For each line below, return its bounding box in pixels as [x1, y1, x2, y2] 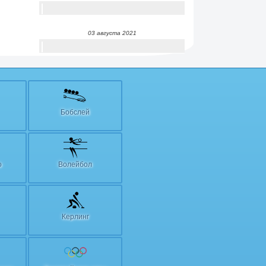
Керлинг [61, 213, 89, 221]
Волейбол [58, 160, 92, 169]
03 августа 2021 [87, 30, 137, 37]
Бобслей [61, 108, 90, 117]
